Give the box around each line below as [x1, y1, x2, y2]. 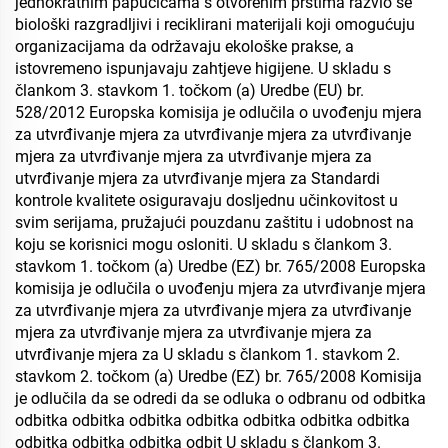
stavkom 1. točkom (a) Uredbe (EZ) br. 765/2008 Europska [15, 257, 426, 276]
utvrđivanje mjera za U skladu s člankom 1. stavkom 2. [15, 345, 400, 364]
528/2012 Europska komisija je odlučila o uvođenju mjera [15, 103, 422, 122]
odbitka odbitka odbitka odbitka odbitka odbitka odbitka [15, 411, 410, 430]
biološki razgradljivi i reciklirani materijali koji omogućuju [15, 15, 415, 34]
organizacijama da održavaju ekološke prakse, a [15, 37, 354, 56]
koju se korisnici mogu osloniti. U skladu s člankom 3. [15, 235, 392, 254]
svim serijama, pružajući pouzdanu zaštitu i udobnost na [15, 213, 414, 232]
